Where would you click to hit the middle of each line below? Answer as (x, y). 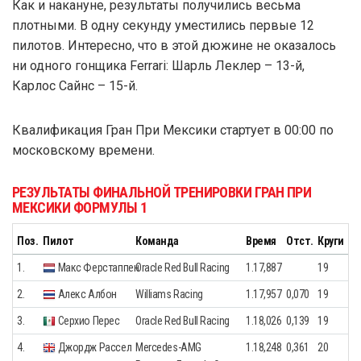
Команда (158, 241)
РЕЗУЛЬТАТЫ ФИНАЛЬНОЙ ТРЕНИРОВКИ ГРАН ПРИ (162, 192)
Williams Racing (169, 294)
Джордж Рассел (94, 347)
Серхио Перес (88, 320)
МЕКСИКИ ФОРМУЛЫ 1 (80, 207)
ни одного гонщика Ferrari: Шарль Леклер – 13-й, (158, 65)
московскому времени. (83, 150)
